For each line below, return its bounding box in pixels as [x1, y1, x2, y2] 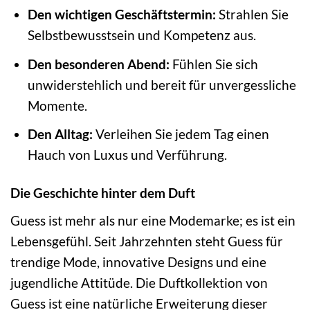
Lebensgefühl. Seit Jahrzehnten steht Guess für [10, 232, 283, 249]
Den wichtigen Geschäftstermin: [27, 6, 216, 23]
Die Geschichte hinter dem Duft [10, 185, 195, 201]
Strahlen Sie [215, 6, 289, 23]
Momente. [27, 97, 87, 113]
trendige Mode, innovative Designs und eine [10, 253, 266, 270]
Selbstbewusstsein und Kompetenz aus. [27, 27, 256, 44]
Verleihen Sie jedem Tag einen [92, 126, 269, 143]
